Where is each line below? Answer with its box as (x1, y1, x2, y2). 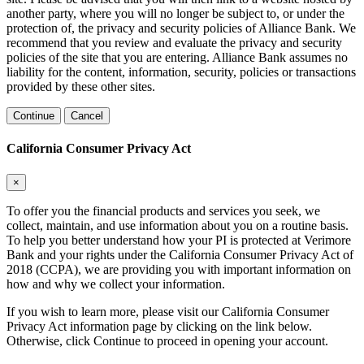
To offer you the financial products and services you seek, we (6, 203, 320, 218)
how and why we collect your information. (6, 276, 225, 291)
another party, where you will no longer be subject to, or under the (6, 6, 344, 21)
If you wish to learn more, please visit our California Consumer (6, 304, 329, 318)
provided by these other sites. (6, 80, 155, 94)
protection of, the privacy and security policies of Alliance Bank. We (6, 21, 356, 36)
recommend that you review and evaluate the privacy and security (6, 36, 342, 50)
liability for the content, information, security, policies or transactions (6, 65, 356, 80)
